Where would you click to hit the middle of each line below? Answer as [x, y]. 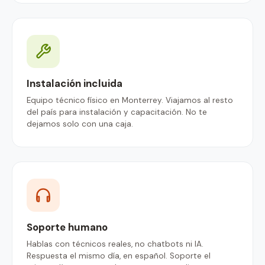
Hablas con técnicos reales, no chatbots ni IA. [115, 244]
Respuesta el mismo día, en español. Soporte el [119, 256]
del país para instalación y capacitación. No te [117, 112]
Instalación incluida [75, 83]
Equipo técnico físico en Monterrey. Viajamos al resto [130, 100]
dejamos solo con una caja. [80, 124]
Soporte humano [67, 227]
